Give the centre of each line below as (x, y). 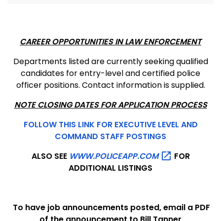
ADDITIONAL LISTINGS (110, 168)
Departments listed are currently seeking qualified (110, 61)
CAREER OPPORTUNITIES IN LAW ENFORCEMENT (110, 41)
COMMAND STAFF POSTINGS (110, 136)
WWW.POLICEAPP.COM (114, 156)
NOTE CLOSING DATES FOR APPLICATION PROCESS (110, 105)
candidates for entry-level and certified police (110, 73)
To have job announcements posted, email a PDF (110, 208)
